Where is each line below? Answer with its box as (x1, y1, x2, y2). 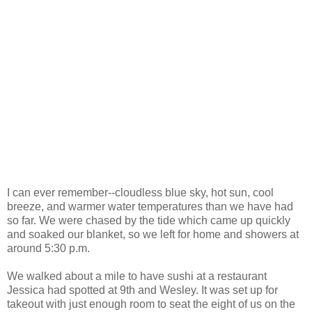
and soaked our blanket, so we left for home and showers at (7, 228, 299, 240)
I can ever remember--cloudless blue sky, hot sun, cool (7, 186, 274, 198)
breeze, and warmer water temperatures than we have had (7, 200, 293, 212)
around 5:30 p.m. (7, 242, 90, 254)
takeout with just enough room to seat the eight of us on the (7, 297, 295, 310)
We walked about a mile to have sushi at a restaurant (7, 270, 267, 282)
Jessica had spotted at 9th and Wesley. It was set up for (7, 283, 278, 296)
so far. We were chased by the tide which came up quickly (7, 214, 290, 226)
